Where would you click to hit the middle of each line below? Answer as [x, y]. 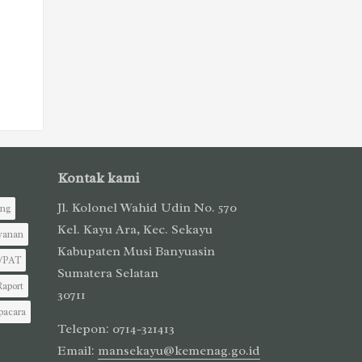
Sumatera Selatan [108, 273]
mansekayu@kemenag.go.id [179, 350]
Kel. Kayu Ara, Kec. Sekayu [135, 229]
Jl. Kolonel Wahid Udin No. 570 [147, 207]
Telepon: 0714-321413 [116, 328]
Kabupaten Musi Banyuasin [136, 251]
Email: [78, 350]
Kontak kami [99, 177]
